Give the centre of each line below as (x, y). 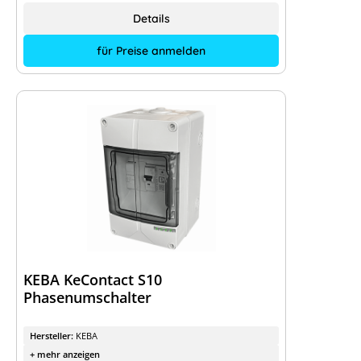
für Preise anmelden (151, 51)
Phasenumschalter (87, 297)
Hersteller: (53, 336)
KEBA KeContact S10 (93, 280)
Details (151, 19)
